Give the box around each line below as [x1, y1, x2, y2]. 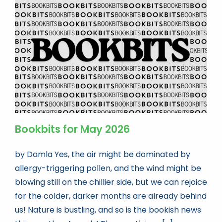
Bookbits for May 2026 [15, 121, 130, 136]
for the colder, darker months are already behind [15, 190, 207, 202]
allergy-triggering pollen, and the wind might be [15, 162, 201, 174]
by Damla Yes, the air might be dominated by [15, 148, 190, 160]
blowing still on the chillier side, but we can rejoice [15, 176, 207, 188]
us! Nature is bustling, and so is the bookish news [15, 204, 201, 216]
